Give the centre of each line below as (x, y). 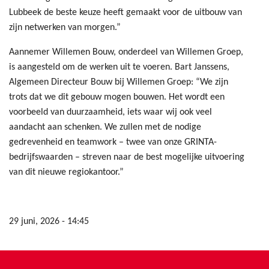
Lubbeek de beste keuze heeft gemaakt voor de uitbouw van (125, 12)
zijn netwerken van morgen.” (65, 27)
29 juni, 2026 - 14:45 (49, 221)
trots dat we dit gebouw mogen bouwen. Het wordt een (117, 97)
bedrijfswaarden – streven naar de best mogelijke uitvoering (127, 157)
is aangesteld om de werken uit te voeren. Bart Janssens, (119, 67)
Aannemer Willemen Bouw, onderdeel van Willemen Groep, (126, 52)
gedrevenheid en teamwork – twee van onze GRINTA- (113, 142)
